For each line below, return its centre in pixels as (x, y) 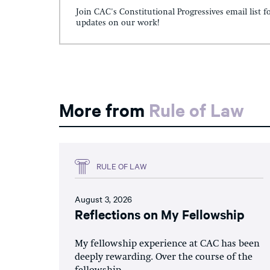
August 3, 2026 (103, 199)
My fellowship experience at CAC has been (167, 244)
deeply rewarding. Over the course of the (164, 257)
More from (104, 109)
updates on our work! (118, 23)
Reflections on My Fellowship (159, 214)
